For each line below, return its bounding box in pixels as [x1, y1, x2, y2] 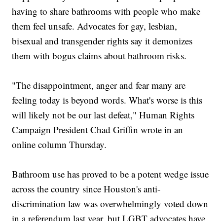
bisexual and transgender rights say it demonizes [12, 35, 193, 47]
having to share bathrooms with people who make [12, 5, 201, 18]
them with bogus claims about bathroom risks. [12, 49, 187, 62]
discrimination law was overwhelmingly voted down [12, 197, 209, 210]
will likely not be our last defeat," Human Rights [12, 109, 195, 121]
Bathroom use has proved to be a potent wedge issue [12, 168, 209, 181]
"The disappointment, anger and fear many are [12, 79, 186, 92]
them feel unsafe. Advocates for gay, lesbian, [12, 20, 178, 33]
